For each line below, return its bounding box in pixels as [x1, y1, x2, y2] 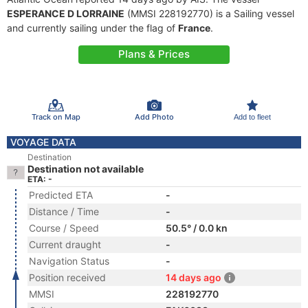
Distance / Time [29, 206, 99, 217]
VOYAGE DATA [10, 136, 76, 148]
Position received [29, 272, 106, 283]
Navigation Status [29, 255, 109, 267]
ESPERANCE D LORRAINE [7, 8, 124, 19]
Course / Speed [29, 222, 99, 234]
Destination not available [27, 163, 144, 175]
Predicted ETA [29, 189, 93, 201]
